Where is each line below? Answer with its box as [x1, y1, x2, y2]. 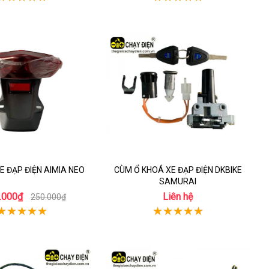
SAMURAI [159, 177, 196, 186]
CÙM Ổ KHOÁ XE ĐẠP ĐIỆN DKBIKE [113, 165, 242, 175]
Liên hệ [163, 191, 193, 202]
